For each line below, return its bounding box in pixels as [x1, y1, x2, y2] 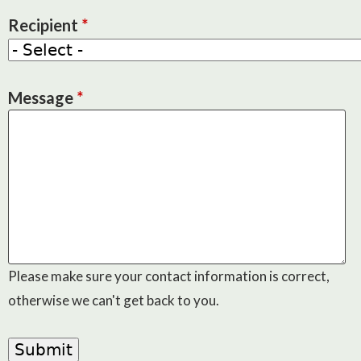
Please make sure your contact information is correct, [8, 268, 330, 284]
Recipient [8, 15, 81, 35]
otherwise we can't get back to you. [8, 292, 219, 309]
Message [8, 88, 77, 107]
